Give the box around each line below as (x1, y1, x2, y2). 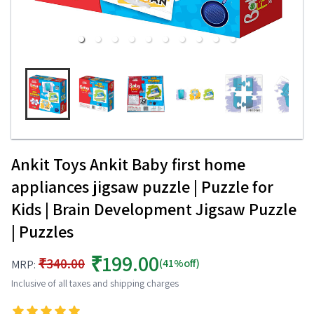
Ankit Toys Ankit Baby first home (11, 153, 245, 175)
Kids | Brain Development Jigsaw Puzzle (11, 198, 296, 220)
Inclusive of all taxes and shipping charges (11, 277, 179, 289)
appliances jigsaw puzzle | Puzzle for (11, 175, 273, 198)
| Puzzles (11, 220, 74, 243)
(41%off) (159, 256, 200, 271)
